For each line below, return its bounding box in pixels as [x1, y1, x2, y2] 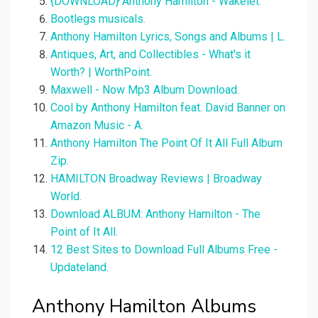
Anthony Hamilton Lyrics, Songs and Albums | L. [50, 30, 285, 44]
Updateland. [50, 261, 109, 275]
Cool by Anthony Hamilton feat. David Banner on [50, 101, 285, 115]
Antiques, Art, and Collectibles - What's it [50, 48, 251, 62]
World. [50, 190, 82, 204]
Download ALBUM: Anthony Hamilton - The [50, 207, 261, 221]
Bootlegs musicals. [50, 12, 146, 26]
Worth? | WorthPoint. [50, 65, 152, 79]
